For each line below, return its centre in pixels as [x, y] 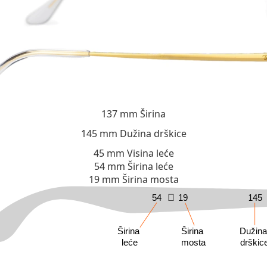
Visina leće [150, 153]
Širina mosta [150, 179]
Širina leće [150, 166]
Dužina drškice [153, 133]
